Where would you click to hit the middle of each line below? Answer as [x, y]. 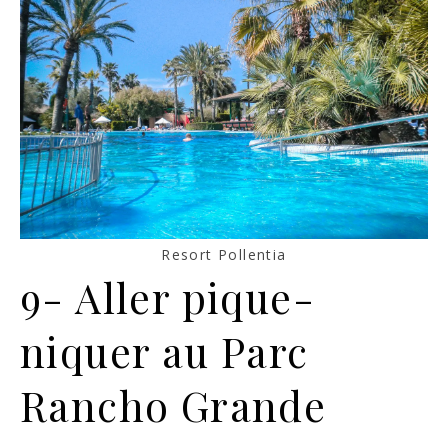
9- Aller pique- [167, 297]
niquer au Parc [164, 351]
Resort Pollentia [224, 255]
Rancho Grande [173, 405]
